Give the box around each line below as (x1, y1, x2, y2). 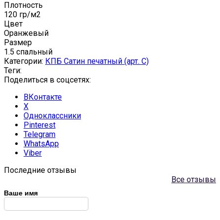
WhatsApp (24, 139, 59, 149)
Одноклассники (24, 111, 81, 121)
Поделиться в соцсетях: (4, 75, 91, 85)
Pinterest (24, 120, 55, 130)
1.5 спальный (4, 47, 53, 57)
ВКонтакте (24, 92, 62, 102)
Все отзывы (171, 175, 216, 185)
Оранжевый (4, 28, 49, 38)
